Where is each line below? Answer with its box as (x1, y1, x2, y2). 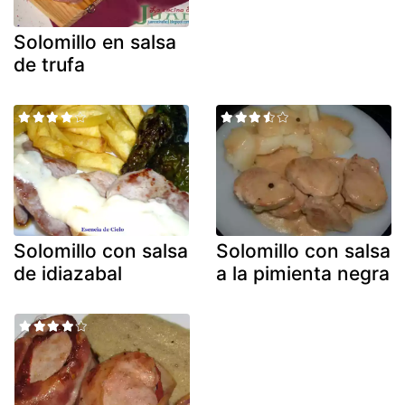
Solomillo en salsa (14, 30, 176, 53)
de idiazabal (14, 262, 122, 286)
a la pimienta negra (216, 262, 390, 286)
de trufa (14, 52, 85, 76)
